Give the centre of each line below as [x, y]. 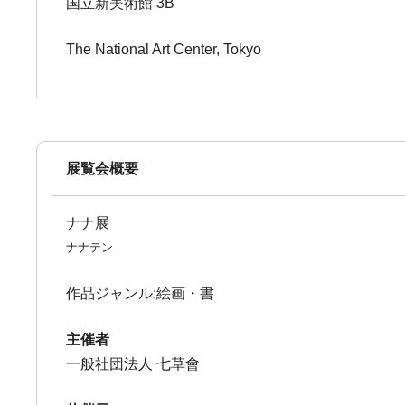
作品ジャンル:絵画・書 [141, 293]
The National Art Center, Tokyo [164, 49]
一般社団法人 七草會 [133, 364]
